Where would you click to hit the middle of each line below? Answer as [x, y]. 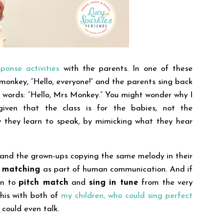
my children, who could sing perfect [127, 196]
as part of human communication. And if [117, 170]
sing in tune [113, 183]
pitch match [44, 183]
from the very [165, 183]
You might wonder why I [149, 95]
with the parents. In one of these [126, 69]
